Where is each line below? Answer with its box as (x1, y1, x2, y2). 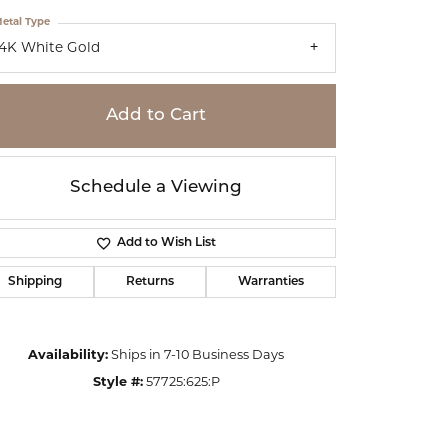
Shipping (8, 275, 62, 288)
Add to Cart (106, 106, 206, 124)
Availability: (28, 348, 108, 362)
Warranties (238, 275, 304, 288)
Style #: (92, 375, 143, 389)
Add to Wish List (116, 236, 216, 249)
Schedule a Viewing (70, 178, 242, 196)
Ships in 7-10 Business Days (111, 348, 284, 362)
